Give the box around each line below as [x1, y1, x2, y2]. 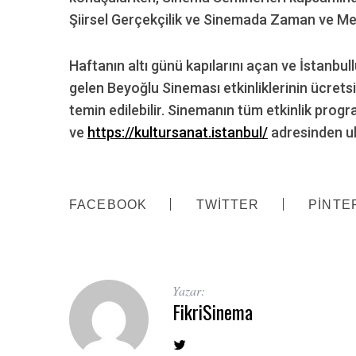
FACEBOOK [69, 196, 148, 211]
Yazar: [172, 281, 205, 299]
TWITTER [195, 196, 260, 211]
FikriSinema [172, 296, 253, 326]
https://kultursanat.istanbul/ [87, 123, 268, 141]
